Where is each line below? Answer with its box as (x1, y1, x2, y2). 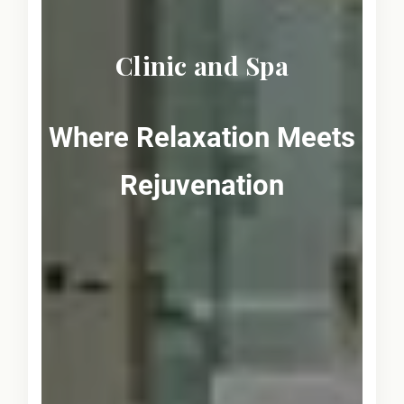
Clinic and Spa (115, 49, 289, 83)
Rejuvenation (120, 169, 284, 203)
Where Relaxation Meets (49, 121, 355, 155)
